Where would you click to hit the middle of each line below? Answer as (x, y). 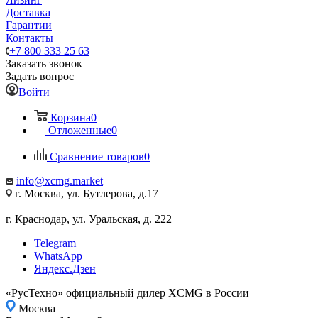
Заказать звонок (44, 64)
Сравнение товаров (97, 157)
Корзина (71, 117)
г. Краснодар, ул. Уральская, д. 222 (89, 219)
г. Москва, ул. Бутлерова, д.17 (85, 193)
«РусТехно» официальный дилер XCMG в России (127, 293)
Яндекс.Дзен (65, 269)
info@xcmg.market (60, 181)
